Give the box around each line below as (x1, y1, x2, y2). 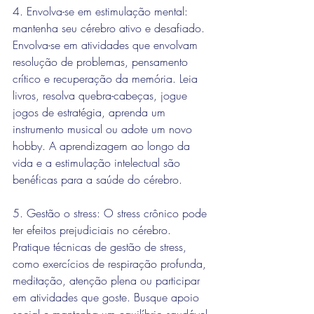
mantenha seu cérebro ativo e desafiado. (13, 20, 208, 36)
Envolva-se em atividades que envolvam (13, 37, 201, 53)
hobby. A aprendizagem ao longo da (13, 138, 193, 153)
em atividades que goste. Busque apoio (13, 289, 203, 305)
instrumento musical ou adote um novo (13, 121, 196, 137)
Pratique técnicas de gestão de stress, (13, 239, 190, 254)
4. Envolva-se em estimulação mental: (13, 4, 191, 19)
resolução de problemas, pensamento (13, 54, 191, 69)
